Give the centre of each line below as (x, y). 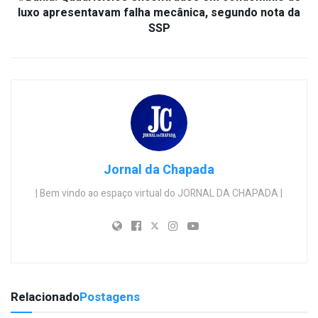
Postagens (110, 297)
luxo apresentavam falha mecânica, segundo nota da (159, 12)
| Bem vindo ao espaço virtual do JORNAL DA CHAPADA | (159, 193)
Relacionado (45, 297)
